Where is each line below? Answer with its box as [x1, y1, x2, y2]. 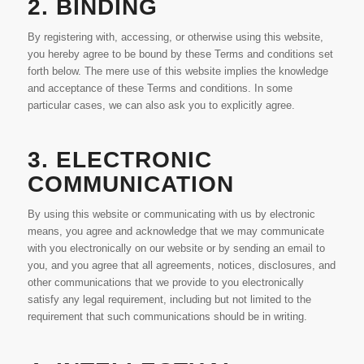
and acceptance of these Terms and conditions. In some [27, 82, 292, 95]
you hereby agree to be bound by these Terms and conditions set [27, 48, 333, 61]
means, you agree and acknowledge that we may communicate [27, 225, 324, 238]
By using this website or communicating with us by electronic [27, 208, 315, 221]
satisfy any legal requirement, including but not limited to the [27, 293, 311, 306]
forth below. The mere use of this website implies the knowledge [27, 65, 328, 78]
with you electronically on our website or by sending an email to [27, 242, 325, 255]
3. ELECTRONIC [27, 147, 212, 173]
